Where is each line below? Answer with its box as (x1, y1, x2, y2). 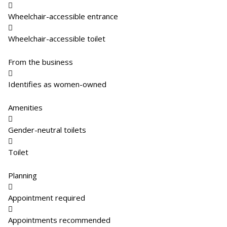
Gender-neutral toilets (8, 125, 86, 135)
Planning (8, 170, 37, 180)
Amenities (8, 102, 43, 112)
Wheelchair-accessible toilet (8, 33, 105, 44)
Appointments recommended (8, 215, 110, 225)
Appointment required (8, 193, 85, 203)
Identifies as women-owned (8, 79, 106, 89)
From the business (8, 57, 73, 67)
